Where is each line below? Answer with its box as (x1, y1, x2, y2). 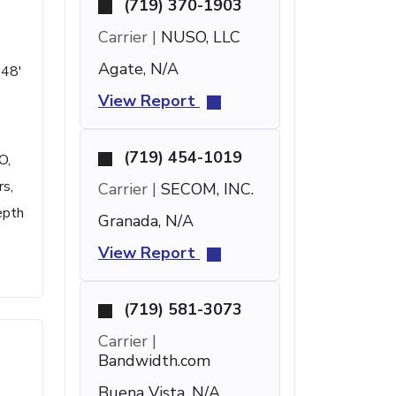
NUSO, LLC (156, 27, 240, 48)
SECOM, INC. (156, 179, 254, 200)
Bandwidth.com (98, 350, 210, 371)
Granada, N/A (98, 210, 194, 232)
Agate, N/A (98, 58, 179, 80)
